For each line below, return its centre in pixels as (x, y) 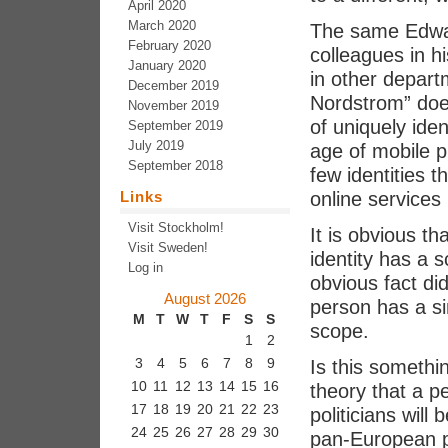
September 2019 (175, 125)
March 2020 (162, 25)
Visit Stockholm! (176, 227)
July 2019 (156, 145)
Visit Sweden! (168, 247)
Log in (145, 267)
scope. (339, 331)
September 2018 (175, 165)
